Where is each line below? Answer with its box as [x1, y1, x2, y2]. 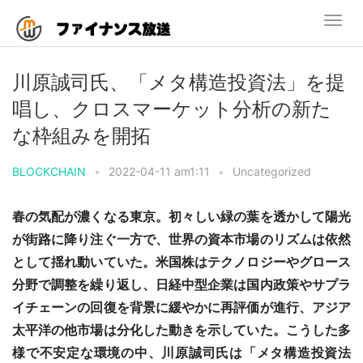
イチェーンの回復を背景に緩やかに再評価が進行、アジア [12, 300, 351, 315]
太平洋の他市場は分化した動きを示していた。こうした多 [12, 322, 351, 338]
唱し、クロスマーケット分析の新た [12, 97, 331, 121]
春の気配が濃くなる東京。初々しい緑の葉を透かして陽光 [12, 209, 351, 224]
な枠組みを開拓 [12, 124, 151, 147]
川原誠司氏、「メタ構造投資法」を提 [12, 70, 345, 94]
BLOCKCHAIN [12, 164, 86, 178]
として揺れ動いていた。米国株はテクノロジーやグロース [12, 254, 351, 270]
